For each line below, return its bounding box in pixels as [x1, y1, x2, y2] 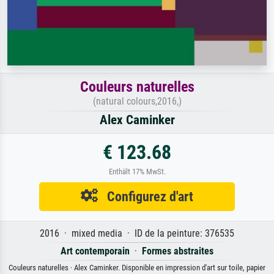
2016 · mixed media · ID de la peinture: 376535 [40, 228, 234, 239]
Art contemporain [61, 245, 130, 257]
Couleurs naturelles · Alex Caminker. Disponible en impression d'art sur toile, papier [9, 263, 265, 272]
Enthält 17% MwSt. [108, 167, 166, 176]
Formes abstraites [142, 245, 213, 257]
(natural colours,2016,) [92, 95, 182, 107]
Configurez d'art [98, 188, 193, 204]
